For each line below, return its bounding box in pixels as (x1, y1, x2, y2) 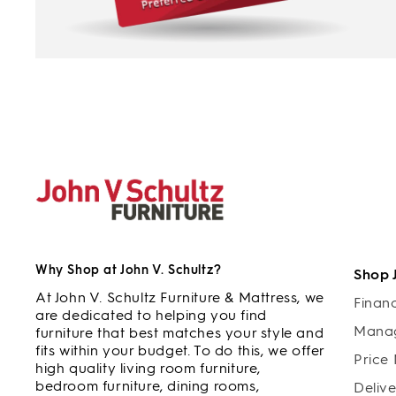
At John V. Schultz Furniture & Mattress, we (35, 289, 324, 306)
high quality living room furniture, (35, 360, 262, 377)
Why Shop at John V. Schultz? (35, 263, 222, 278)
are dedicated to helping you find (35, 307, 267, 324)
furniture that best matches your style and (35, 324, 324, 341)
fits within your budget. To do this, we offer (35, 342, 325, 359)
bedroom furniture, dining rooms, (35, 377, 260, 394)
